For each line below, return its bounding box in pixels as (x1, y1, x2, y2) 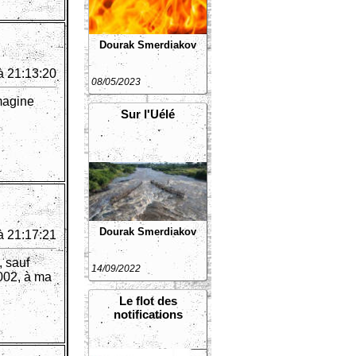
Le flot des (118, 294, 177, 308)
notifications (113, 308, 183, 321)
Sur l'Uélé (121, 107, 175, 121)
